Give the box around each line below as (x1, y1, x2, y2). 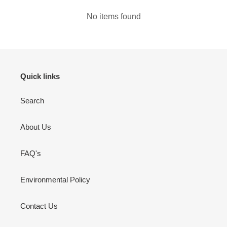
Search (20, 96, 44, 105)
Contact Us (20, 201, 58, 210)
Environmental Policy (20, 175, 90, 184)
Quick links (20, 72, 60, 81)
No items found (86, 12, 141, 21)
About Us (20, 122, 51, 131)
